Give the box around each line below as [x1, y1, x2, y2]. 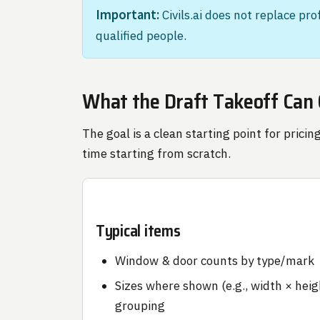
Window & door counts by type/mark [114, 253, 314, 269]
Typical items [95, 217, 181, 244]
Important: [95, 6, 159, 23]
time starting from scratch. [82, 145, 231, 161]
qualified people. [95, 27, 186, 44]
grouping [114, 297, 165, 314]
